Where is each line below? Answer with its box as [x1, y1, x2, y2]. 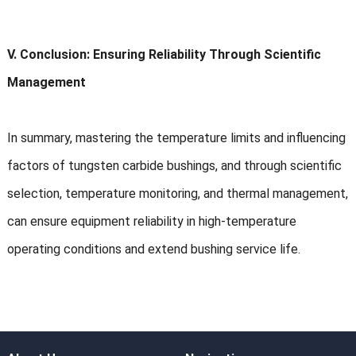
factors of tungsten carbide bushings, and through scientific [6, 158, 342, 174]
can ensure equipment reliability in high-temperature [6, 214, 296, 230]
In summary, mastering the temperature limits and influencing [6, 130, 346, 146]
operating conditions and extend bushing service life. [6, 242, 300, 257]
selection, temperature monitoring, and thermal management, [6, 186, 348, 202]
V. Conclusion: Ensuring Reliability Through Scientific [6, 47, 321, 63]
